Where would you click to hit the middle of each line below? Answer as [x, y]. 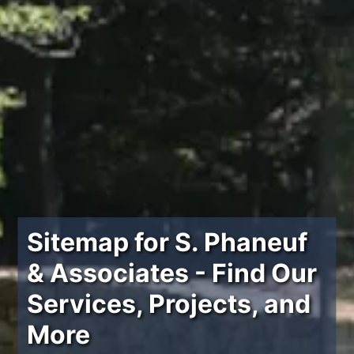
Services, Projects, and [169, 304]
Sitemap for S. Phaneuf [168, 242]
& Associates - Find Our [172, 273]
